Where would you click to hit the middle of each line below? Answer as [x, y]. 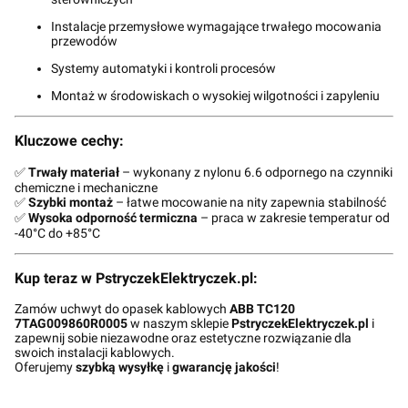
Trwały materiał [74, 172]
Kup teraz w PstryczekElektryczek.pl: [136, 278]
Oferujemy [45, 367]
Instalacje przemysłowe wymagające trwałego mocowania [216, 26]
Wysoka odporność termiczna [113, 217]
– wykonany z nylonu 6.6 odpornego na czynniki [256, 172]
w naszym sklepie [179, 324]
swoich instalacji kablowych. [95, 353]
